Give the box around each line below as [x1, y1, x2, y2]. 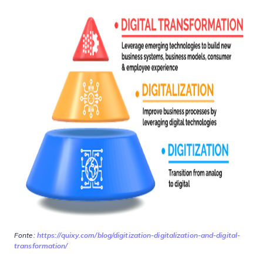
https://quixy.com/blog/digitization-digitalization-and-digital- [35, 231, 241, 240]
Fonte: [14, 231, 35, 240]
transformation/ [14, 242, 68, 250]
